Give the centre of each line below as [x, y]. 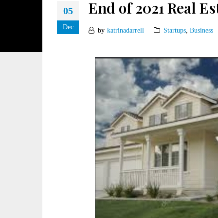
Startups [175, 30]
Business [201, 30]
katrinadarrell [126, 30]
